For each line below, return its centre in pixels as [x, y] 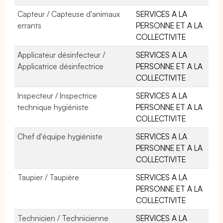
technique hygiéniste [53, 107]
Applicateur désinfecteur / [61, 55]
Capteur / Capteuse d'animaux [69, 14]
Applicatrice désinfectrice [61, 66]
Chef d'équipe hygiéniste [60, 136]
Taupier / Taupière [49, 177]
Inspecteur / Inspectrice [57, 95]
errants [29, 25]
